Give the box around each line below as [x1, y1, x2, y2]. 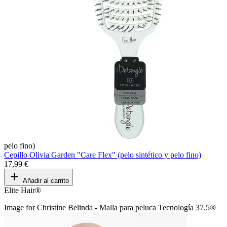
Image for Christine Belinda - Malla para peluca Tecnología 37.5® [4, 203, 216, 212]
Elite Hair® [4, 185, 41, 195]
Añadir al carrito [23, 176, 69, 184]
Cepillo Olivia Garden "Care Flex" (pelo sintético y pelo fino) [4, 150, 201, 159]
